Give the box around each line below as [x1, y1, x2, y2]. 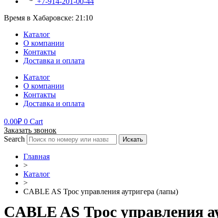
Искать [123, 135, 143, 143]
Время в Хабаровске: [4, 13, 75, 22]
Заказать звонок [4, 126, 56, 134]
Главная [23, 152, 50, 161]
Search [4, 134, 25, 143]
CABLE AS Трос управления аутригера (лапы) [23, 187, 178, 196]
